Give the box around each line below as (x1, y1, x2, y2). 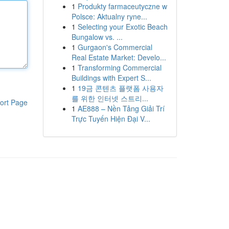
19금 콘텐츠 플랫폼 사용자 (77, 83, 164, 93)
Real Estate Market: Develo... (71, 52, 166, 62)
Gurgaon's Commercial (77, 42, 152, 52)
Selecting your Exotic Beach (77, 21, 168, 32)
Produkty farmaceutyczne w (77, 1, 167, 11)
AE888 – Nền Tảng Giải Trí (77, 103, 165, 113)
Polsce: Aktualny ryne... (71, 11, 147, 21)
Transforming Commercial (77, 62, 162, 73)
